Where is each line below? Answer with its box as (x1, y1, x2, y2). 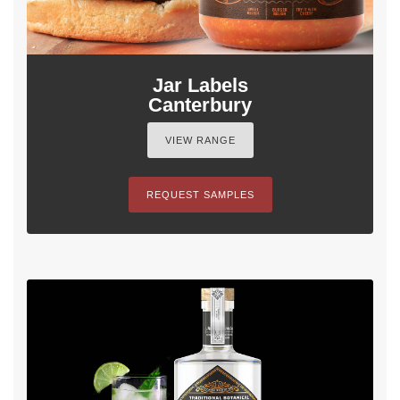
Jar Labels (152, 74, 248, 96)
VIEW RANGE (164, 135, 236, 146)
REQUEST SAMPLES (146, 189, 254, 200)
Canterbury (148, 94, 252, 116)
